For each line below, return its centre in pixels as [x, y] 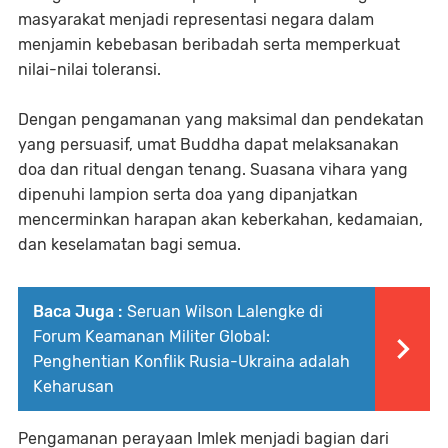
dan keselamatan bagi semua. [129, 244]
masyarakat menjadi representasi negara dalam [196, 19]
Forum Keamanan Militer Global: [151, 336]
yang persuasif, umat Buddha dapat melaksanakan [208, 144]
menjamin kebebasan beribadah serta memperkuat [209, 44]
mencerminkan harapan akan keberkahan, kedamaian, [220, 219]
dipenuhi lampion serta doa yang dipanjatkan [188, 194]
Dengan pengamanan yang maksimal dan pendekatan [221, 119]
